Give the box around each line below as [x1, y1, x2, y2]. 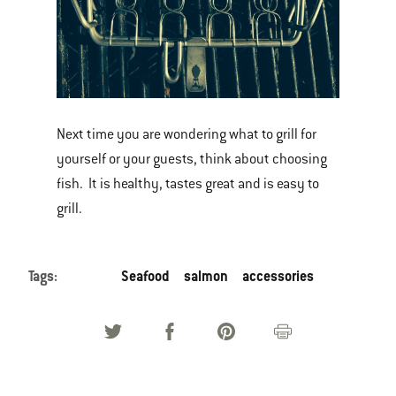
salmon [184, 267, 228, 286]
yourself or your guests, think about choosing [57, 150, 327, 168]
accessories [242, 267, 314, 286]
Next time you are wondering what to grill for [57, 126, 316, 143]
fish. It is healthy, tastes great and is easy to [57, 175, 319, 193]
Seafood [121, 267, 170, 286]
